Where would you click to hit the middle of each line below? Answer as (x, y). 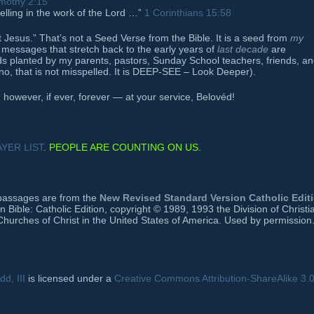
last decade (243, 49)
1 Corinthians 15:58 (188, 13)
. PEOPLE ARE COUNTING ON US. (122, 148)
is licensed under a (70, 279)
